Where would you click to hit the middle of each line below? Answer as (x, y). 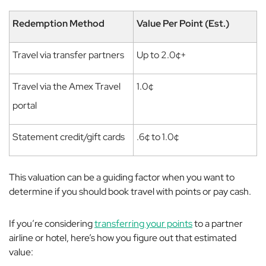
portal (25, 105)
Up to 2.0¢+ (161, 55)
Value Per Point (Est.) (183, 23)
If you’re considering (52, 224)
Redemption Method (58, 23)
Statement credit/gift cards (69, 137)
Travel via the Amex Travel (66, 86)
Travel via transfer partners (68, 55)
